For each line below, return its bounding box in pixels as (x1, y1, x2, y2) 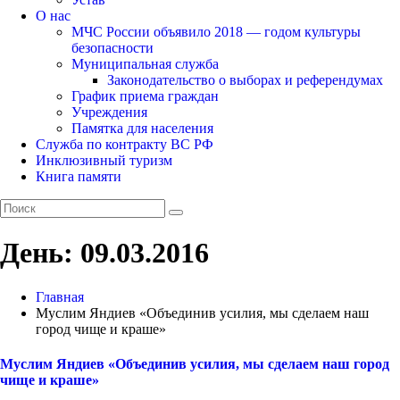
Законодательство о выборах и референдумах (107, 71, 383, 87)
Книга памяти (36, 168, 121, 184)
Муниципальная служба (71, 55, 219, 71)
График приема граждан (71, 87, 219, 104)
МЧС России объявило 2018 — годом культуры (71, 23, 361, 39)
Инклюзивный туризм (36, 152, 172, 168)
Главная (36, 288, 84, 304)
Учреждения (71, 104, 147, 120)
